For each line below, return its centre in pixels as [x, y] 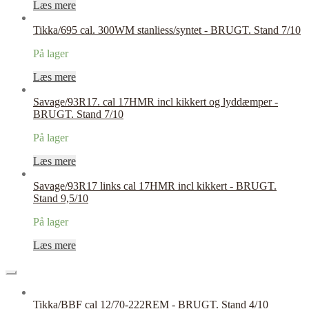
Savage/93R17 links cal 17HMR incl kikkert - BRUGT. [155, 186]
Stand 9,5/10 [61, 199]
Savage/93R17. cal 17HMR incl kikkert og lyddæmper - [156, 102]
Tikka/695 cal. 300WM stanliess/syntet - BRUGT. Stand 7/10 [167, 30]
